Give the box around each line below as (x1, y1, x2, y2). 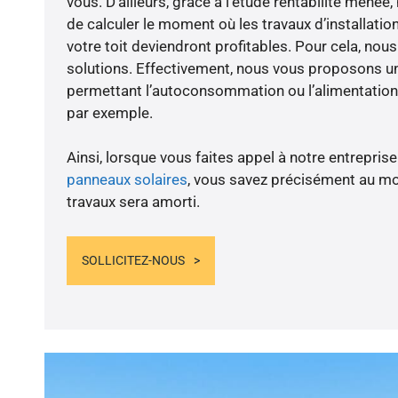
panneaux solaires (66, 171, 187, 189)
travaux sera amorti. (66, 193, 200, 211)
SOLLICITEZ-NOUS (81, 252, 185, 267)
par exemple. (66, 104, 153, 123)
